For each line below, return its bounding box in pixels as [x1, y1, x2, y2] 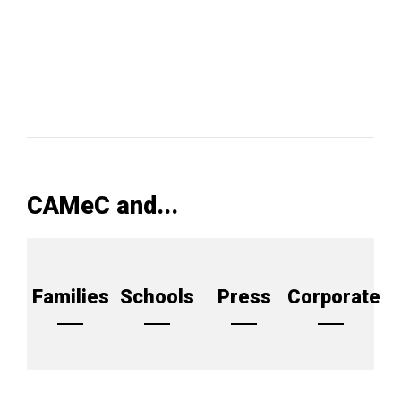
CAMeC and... [27, 192, 178, 221]
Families [31, 286, 109, 309]
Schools [120, 286, 194, 309]
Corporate [287, 286, 380, 309]
